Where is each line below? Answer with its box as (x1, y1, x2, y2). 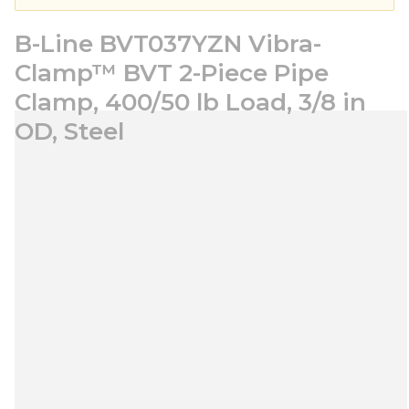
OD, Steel (15, 117, 124, 146)
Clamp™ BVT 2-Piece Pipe (15, 58, 329, 88)
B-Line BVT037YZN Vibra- (15, 29, 321, 58)
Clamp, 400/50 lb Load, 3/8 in (15, 88, 366, 117)
